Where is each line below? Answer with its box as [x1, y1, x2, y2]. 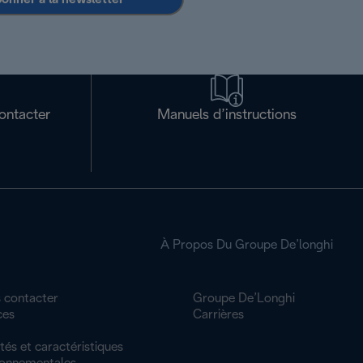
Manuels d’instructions [157, 109, 297, 122]
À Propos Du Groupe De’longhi [160, 239, 334, 251]
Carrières [193, 309, 245, 321]
